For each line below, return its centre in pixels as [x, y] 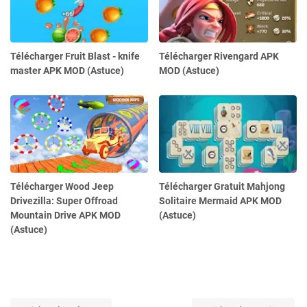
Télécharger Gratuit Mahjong [222, 187]
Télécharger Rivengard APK [219, 57]
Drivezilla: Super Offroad [64, 201]
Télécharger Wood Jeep [62, 187]
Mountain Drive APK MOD [65, 216]
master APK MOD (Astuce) [67, 71]
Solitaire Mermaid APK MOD [221, 201]
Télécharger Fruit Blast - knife [75, 57]
